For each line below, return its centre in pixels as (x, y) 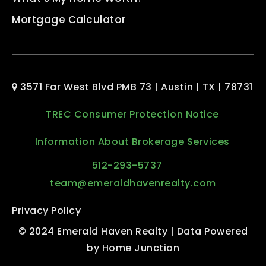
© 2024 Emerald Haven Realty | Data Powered (133, 231)
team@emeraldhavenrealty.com (133, 183)
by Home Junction (133, 248)
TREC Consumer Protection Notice (132, 114)
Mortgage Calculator (69, 20)
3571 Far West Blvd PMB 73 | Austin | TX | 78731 (135, 87)
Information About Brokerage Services (132, 142)
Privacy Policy (46, 210)
